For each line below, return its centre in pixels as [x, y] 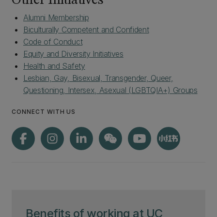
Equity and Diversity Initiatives [73, 54]
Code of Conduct [53, 42]
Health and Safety [54, 66]
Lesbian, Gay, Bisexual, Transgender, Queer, [98, 78]
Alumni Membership [56, 17]
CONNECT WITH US [44, 112]
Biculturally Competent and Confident [86, 30]
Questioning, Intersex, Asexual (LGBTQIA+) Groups [110, 90]
